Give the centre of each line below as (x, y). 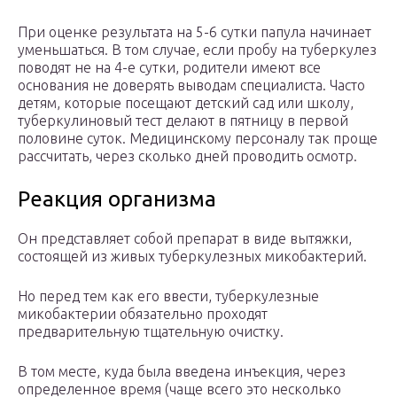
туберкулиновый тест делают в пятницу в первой (183, 121)
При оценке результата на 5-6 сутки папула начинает (195, 32)
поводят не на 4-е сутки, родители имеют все (169, 68)
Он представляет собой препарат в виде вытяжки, (185, 239)
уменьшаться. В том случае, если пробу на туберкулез (197, 50)
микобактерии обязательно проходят (143, 314)
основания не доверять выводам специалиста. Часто (191, 86)
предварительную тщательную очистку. (151, 332)
